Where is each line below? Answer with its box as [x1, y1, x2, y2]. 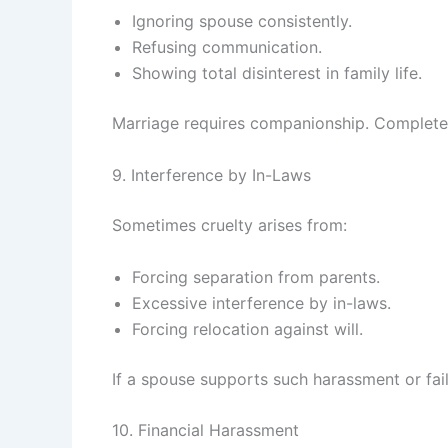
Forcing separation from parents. [132, 266, 380, 287]
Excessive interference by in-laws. [132, 292, 391, 313]
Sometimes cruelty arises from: [112, 215, 347, 235]
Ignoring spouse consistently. [132, 11, 352, 32]
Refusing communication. [132, 37, 322, 58]
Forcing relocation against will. [132, 318, 363, 339]
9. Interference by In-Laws [112, 165, 311, 185]
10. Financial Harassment [112, 420, 299, 441]
